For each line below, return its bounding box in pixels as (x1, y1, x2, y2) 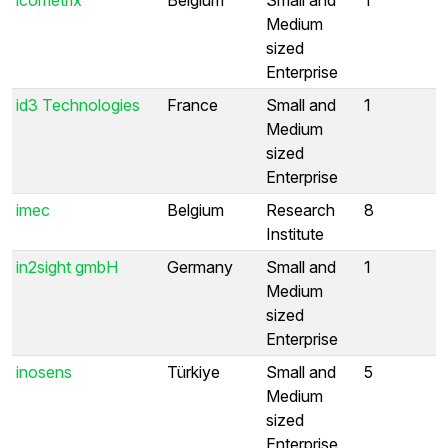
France (167, 94, 218, 115)
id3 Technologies (16, 94, 140, 115)
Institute (266, 223, 324, 244)
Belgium (167, 199, 224, 220)
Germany (167, 256, 233, 277)
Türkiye (167, 361, 220, 382)
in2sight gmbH (16, 256, 118, 277)
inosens (16, 361, 72, 382)
